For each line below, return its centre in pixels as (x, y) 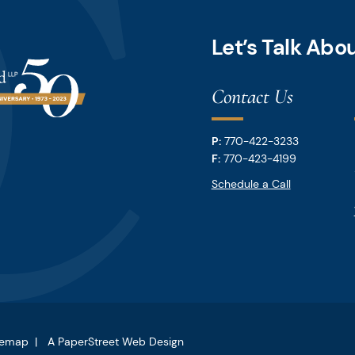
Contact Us (252, 96)
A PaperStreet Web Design (116, 342)
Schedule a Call (251, 184)
